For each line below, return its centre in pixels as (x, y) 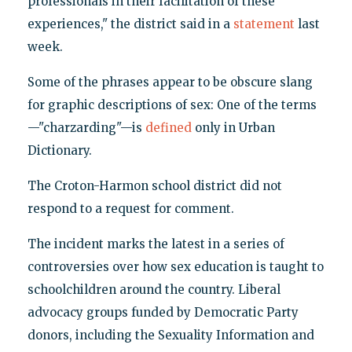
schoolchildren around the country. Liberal (154, 289)
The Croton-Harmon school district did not (154, 185)
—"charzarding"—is (86, 127)
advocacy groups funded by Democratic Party (163, 312)
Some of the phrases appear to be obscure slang (170, 82)
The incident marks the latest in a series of (156, 244)
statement (264, 24)
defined (168, 127)
